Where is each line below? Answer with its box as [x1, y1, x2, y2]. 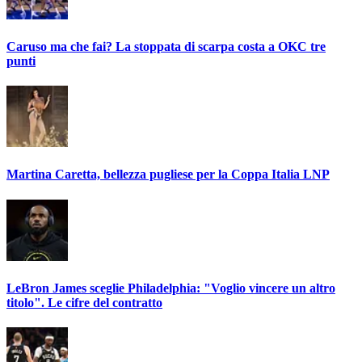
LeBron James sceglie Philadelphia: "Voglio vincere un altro [6, 280, 335, 295]
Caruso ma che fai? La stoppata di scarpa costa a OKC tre [6, 39, 326, 53]
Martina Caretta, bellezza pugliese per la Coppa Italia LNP [6, 167, 330, 182]
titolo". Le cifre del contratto [6, 295, 162, 309]
